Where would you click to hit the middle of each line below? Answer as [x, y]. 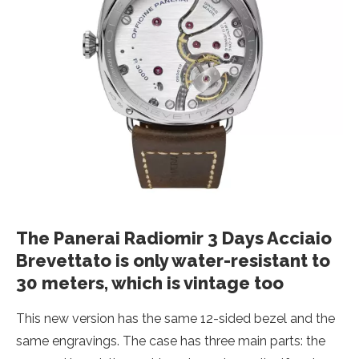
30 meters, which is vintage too [150, 283]
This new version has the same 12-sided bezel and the [175, 319]
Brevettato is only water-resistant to [173, 260]
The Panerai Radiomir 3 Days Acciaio [174, 238]
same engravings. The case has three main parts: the [171, 341]
